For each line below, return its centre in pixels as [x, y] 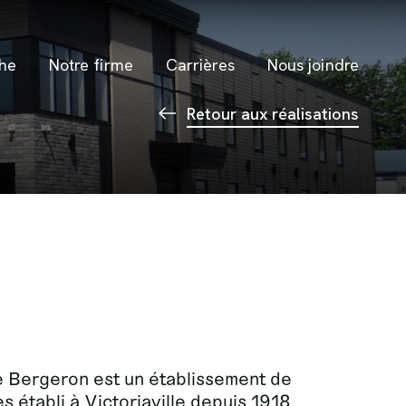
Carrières [200, 65]
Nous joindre [313, 65]
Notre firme [91, 65]
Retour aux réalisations [273, 114]
